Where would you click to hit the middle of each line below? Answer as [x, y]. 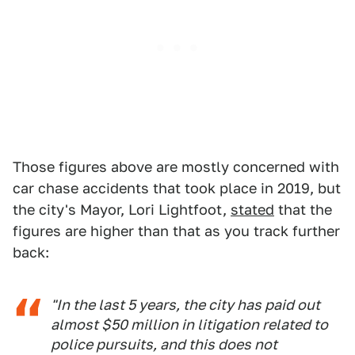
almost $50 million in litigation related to [189, 325]
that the [303, 210]
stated [252, 210]
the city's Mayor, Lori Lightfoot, [122, 210]
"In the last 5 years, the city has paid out [185, 305]
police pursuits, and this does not [164, 345]
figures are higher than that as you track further [176, 231]
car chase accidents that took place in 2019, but [177, 189]
